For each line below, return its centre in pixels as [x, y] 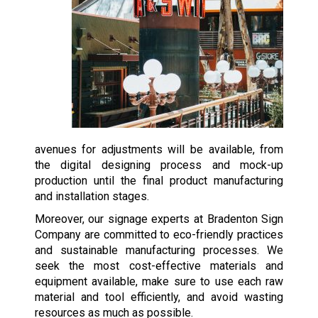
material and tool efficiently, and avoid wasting [159, 297]
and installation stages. [92, 197]
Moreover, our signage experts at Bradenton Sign [159, 219]
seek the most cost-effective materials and [159, 266]
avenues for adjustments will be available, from [159, 150]
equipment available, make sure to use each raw [159, 282]
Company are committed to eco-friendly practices [159, 235]
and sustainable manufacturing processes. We [159, 251]
